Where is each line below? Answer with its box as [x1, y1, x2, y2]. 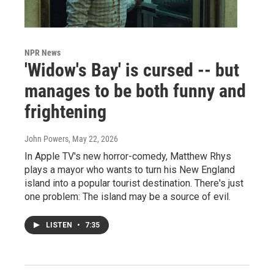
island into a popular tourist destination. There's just [24, 177, 243, 190]
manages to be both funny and [24, 80, 246, 102]
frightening [24, 101, 106, 123]
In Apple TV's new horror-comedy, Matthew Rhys [24, 150, 231, 163]
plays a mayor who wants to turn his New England [24, 164, 235, 176]
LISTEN [46, 221, 74, 230]
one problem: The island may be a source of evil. [24, 191, 231, 203]
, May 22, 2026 [68, 134, 118, 144]
